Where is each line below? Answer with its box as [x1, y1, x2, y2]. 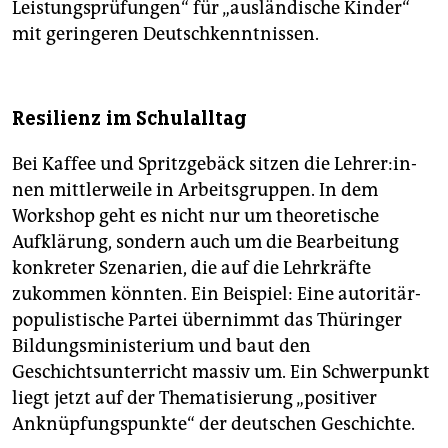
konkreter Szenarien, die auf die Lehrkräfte [12, 257, 371, 280]
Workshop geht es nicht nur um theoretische [12, 205, 379, 228]
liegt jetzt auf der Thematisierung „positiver [12, 387, 377, 410]
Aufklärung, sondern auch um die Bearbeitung [12, 231, 399, 254]
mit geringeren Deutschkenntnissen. [12, 23, 319, 46]
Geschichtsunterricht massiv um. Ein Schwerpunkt [12, 361, 430, 384]
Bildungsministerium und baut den [12, 335, 311, 358]
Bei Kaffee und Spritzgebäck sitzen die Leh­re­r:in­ [12, 153, 417, 176]
